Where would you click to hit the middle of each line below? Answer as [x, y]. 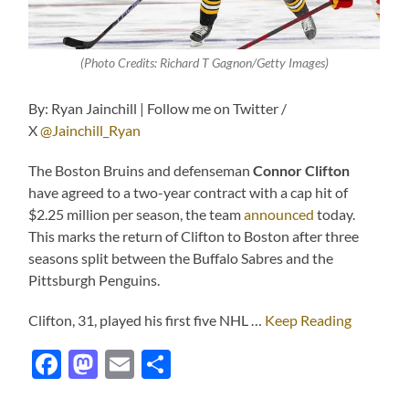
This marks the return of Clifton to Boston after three [194, 236]
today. [335, 215]
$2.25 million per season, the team [136, 215]
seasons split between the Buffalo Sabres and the [181, 258]
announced [279, 215]
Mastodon [163, 364]
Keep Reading [309, 320]
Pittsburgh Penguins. [94, 280]
